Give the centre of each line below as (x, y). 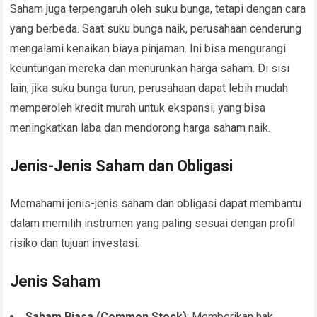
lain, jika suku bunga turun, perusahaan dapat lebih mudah (149, 88)
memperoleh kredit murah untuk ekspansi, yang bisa (138, 108)
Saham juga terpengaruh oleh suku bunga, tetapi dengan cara (158, 9)
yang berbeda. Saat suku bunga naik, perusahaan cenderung (156, 29)
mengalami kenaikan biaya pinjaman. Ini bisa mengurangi (148, 49)
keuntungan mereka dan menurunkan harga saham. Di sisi (150, 69)
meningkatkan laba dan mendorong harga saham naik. (140, 128)
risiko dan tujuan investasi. (75, 243)
